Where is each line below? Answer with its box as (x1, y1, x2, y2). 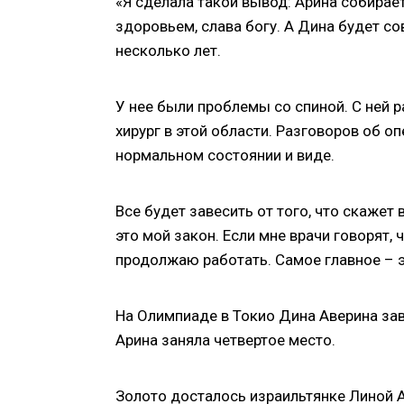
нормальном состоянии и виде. (115, 146, 335, 165)
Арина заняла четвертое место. (115, 331, 335, 350)
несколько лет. (115, 41, 221, 60)
